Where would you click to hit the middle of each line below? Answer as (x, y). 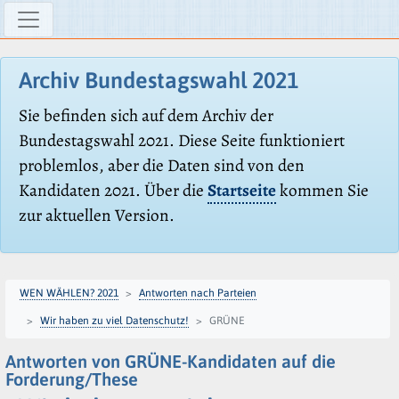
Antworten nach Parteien (198, 293)
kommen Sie (322, 191)
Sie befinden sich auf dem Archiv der (146, 116)
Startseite (242, 191)
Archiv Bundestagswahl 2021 (159, 80)
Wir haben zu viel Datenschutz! (114, 320)
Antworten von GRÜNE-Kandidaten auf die (171, 361)
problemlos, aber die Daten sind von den (162, 166)
